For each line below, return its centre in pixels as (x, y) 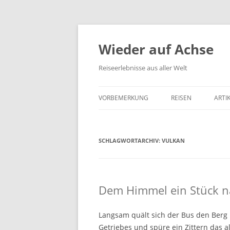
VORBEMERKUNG (123, 98)
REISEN (181, 98)
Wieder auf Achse (156, 49)
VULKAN (173, 140)
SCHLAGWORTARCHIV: (130, 140)
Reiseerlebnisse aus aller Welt (143, 68)
